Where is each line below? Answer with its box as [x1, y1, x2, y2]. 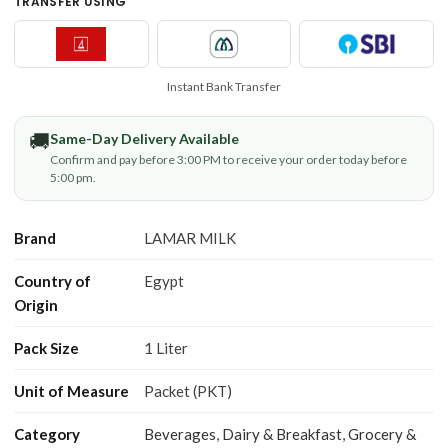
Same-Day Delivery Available [50, 130, 239, 147]
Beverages [144, 425, 216, 443]
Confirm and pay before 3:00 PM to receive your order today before [50, 152, 407, 167]
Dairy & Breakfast [222, 425, 342, 443]
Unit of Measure [14, 382, 129, 400]
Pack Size [14, 339, 79, 357]
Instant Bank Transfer [167, 79, 281, 94]
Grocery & [348, 425, 416, 443]
